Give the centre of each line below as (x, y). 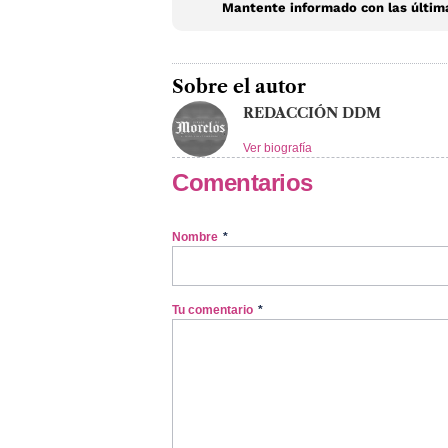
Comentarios (242, 182)
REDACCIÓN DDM (312, 112)
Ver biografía (277, 147)
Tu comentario (214, 309)
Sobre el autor (239, 86)
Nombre (196, 236)
